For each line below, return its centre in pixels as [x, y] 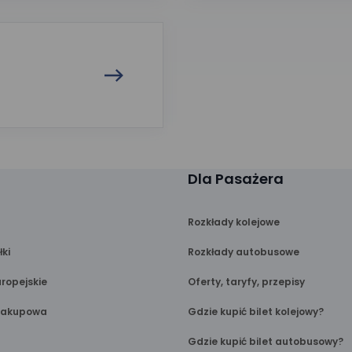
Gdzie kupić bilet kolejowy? [256, 312]
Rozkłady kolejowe [234, 222]
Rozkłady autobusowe [244, 252]
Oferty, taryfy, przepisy [246, 282]
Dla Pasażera [236, 179]
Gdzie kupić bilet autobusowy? [266, 341]
